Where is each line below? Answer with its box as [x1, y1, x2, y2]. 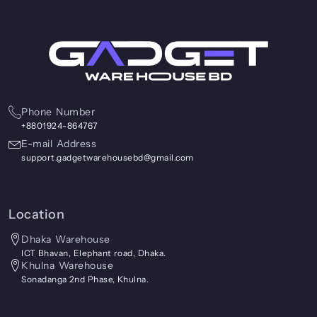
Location [8, 207, 64, 223]
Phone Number [21, 105, 95, 119]
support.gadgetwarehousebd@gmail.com [21, 152, 194, 163]
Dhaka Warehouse [21, 233, 110, 246]
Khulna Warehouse [21, 259, 113, 272]
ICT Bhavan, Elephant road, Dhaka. [21, 248, 166, 258]
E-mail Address [21, 137, 96, 151]
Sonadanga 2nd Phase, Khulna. [21, 274, 149, 284]
